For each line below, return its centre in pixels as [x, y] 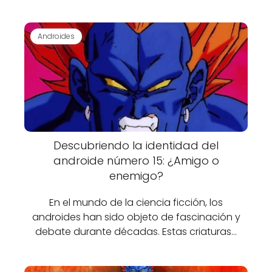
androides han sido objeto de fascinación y [136, 217]
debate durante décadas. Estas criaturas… [136, 232]
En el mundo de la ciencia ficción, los [136, 202]
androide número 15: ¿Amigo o [136, 161]
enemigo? [136, 176]
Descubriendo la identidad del [136, 145]
